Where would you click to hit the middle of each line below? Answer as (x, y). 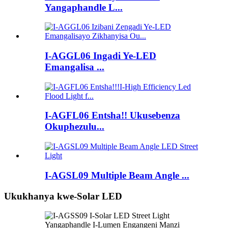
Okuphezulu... (75, 127)
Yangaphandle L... (84, 7)
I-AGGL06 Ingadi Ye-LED (101, 55)
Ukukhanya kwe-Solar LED (63, 196)
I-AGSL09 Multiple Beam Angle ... (117, 175)
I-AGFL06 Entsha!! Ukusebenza (112, 116)
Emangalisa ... (75, 67)
